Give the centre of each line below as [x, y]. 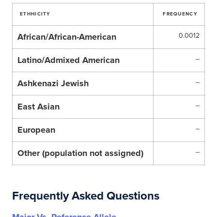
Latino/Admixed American [69, 60]
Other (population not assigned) [80, 153]
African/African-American [67, 37]
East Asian [39, 107]
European [36, 130]
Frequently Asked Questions [86, 196]
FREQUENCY [180, 14]
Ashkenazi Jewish [53, 83]
